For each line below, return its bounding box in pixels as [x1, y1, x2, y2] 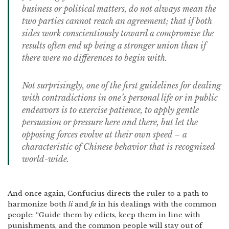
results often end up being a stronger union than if [22, 40, 206, 51]
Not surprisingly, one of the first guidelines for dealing [22, 80, 221, 90]
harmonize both [8, 200, 68, 209]
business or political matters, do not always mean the [22, 4, 216, 14]
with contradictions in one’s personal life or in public [22, 93, 218, 103]
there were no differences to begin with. [22, 53, 167, 63]
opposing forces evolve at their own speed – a [22, 129, 187, 140]
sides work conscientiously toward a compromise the [22, 28, 214, 38]
